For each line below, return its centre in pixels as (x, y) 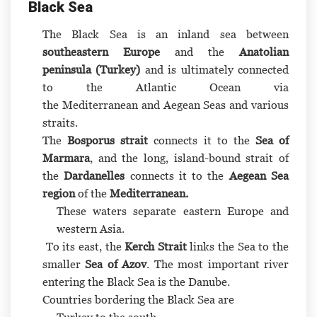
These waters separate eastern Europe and (173, 211)
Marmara (66, 158)
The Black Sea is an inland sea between (166, 34)
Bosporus (91, 140)
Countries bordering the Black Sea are (140, 300)
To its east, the (84, 247)
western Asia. (91, 229)
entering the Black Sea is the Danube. (136, 282)
